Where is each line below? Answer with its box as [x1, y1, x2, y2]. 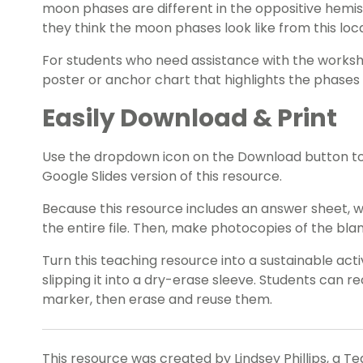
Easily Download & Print [42, 101, 337, 136]
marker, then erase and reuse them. [42, 290, 272, 310]
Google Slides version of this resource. [42, 167, 285, 186]
